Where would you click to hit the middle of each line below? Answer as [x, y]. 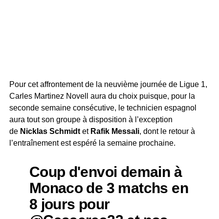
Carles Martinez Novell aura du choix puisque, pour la [102, 96]
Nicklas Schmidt [51, 131]
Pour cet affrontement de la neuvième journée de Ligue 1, [108, 84]
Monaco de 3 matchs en [109, 188]
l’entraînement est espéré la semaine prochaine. [92, 143]
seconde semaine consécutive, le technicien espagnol [103, 108]
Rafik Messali [115, 131]
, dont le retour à [167, 131]
